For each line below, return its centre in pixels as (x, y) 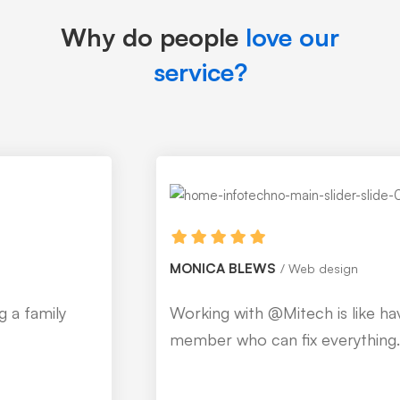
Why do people (153, 37)
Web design (192, 268)
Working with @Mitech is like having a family (196, 312)
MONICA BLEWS (92, 268)
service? (200, 72)
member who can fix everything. (154, 339)
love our (292, 37)
